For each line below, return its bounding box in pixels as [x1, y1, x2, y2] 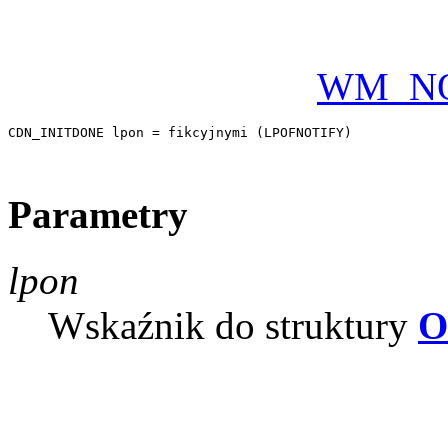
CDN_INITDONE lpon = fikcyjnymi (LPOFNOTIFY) [8, 125, 360, 141]
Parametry [8, 192, 188, 236]
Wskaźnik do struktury [48, 303, 418, 347]
